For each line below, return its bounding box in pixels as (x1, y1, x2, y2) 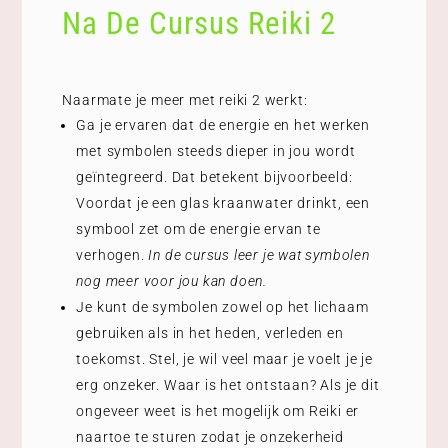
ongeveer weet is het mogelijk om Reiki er (76, 402, 360, 419)
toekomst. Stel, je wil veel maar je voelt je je (76, 350, 374, 367)
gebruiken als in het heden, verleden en (76, 324, 344, 341)
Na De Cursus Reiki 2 (62, 4, 337, 42)
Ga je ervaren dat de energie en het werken (76, 116, 371, 133)
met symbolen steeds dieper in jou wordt (76, 142, 356, 159)
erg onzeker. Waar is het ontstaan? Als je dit (76, 376, 380, 393)
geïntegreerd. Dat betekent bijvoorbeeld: (76, 168, 353, 185)
